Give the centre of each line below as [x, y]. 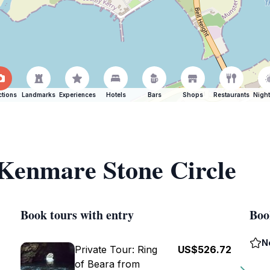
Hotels [116, 95]
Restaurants [231, 95]
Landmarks [39, 95]
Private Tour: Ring [116, 250]
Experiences [77, 95]
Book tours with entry [77, 215]
